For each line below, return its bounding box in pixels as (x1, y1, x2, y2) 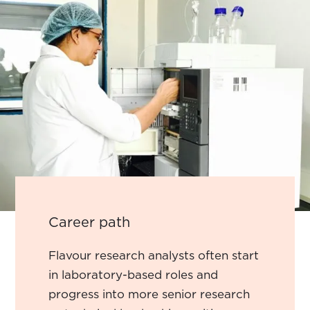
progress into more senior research (48, 285, 250, 302)
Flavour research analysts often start (48, 246, 259, 264)
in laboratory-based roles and (48, 266, 219, 283)
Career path (48, 212, 131, 232)
